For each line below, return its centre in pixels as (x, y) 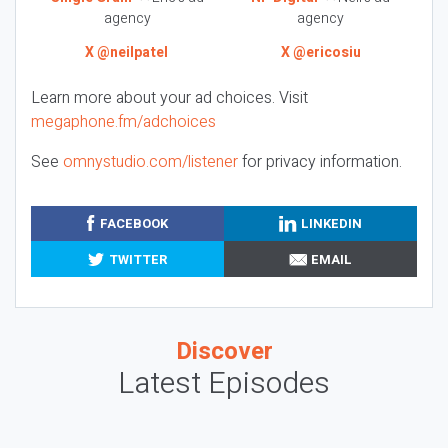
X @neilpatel (126, 53)
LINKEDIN (332, 223)
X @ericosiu (320, 53)
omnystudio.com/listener (150, 161)
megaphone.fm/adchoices (123, 121)
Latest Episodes (224, 384)
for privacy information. (320, 161)
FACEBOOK (133, 223)
